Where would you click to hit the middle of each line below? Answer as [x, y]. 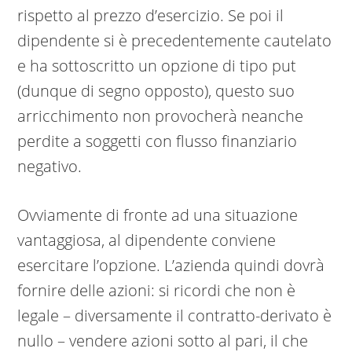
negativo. [50, 167]
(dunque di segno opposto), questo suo [156, 91]
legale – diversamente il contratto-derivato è [175, 316]
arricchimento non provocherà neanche [161, 116]
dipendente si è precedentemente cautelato [175, 41]
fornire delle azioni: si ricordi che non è [157, 291]
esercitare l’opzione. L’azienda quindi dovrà [171, 266]
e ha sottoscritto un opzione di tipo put [157, 66]
